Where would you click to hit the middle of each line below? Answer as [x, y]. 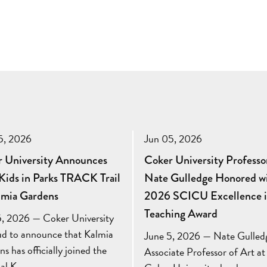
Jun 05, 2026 [173, 139]
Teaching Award [181, 214]
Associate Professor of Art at [204, 252]
